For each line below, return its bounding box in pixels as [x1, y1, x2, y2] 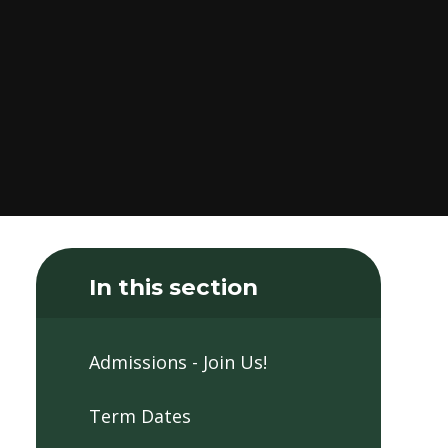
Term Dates [88, 403, 191, 428]
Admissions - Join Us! [88, 350, 267, 375]
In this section [88, 272, 258, 301]
